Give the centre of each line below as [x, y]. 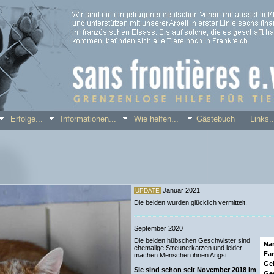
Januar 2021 [180, 190]
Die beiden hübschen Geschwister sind [192, 240]
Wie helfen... [161, 119]
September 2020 [158, 228]
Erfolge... [30, 119]
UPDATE [147, 191]
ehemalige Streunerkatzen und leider [188, 248]
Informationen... [92, 119]
